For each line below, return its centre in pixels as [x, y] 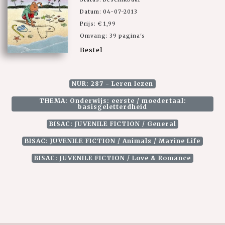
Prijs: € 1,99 [98, 24]
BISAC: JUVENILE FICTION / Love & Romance [113, 158]
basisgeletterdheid [113, 106]
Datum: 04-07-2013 [109, 12]
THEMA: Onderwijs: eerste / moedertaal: [113, 100]
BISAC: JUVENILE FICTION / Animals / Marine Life [113, 141]
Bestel [91, 49]
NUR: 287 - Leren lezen [113, 83]
